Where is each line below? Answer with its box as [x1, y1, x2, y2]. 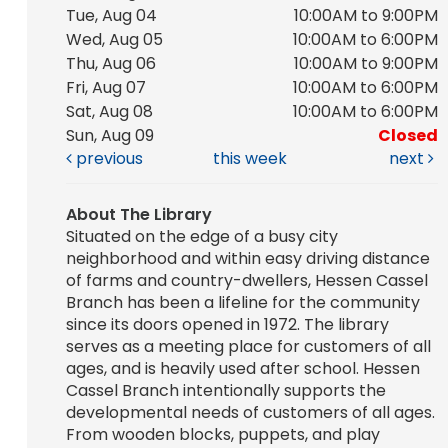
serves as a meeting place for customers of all [65, 335, 431, 359]
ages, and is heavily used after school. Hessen [65, 357, 420, 381]
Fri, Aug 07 [65, 76, 146, 100]
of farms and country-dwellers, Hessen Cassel [65, 269, 428, 293]
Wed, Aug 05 [65, 28, 163, 52]
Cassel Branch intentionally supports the [65, 379, 386, 403]
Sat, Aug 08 [65, 100, 153, 124]
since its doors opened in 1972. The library [65, 313, 389, 337]
